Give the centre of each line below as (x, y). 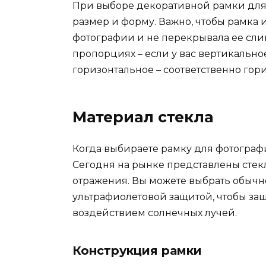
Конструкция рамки (137, 250)
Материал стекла (143, 117)
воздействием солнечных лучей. (155, 213)
